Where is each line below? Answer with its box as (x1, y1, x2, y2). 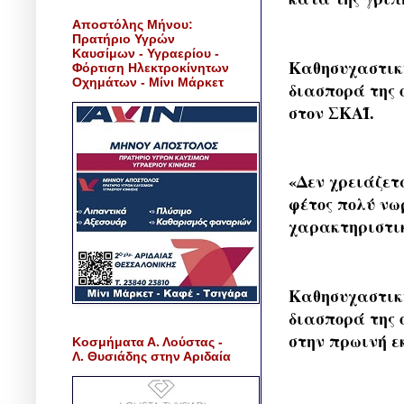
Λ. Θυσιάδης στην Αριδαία (72, 348, 231, 363)
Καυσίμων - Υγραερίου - (72, 45, 219, 60)
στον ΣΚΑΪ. (289, 100, 374, 124)
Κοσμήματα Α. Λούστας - (72, 334, 223, 349)
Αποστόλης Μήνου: (72, 16, 193, 32)
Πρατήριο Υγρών (72, 31, 175, 46)
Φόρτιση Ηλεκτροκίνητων (72, 60, 229, 75)
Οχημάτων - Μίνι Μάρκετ (72, 74, 224, 89)
